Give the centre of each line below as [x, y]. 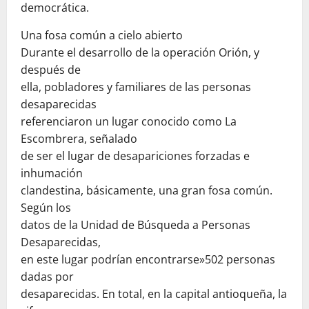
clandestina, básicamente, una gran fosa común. [147, 190]
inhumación [52, 173]
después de [51, 69]
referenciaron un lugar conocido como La [129, 121]
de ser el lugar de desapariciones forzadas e [135, 156]
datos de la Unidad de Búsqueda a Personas [136, 225]
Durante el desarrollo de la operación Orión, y [140, 52]
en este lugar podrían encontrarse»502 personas [148, 259]
